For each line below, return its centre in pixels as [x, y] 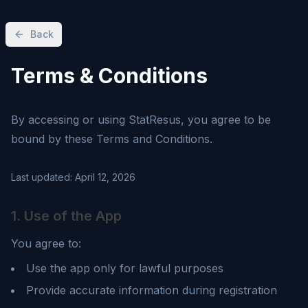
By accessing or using [70, 120]
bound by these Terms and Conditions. [112, 139]
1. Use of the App [66, 216]
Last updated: [43, 177]
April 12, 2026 [105, 177]
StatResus [155, 120]
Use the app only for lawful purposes [125, 268]
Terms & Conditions [109, 76]
